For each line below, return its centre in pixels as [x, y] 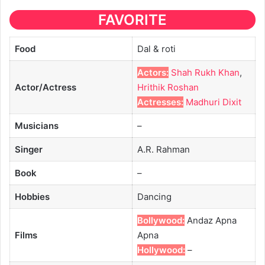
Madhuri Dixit [213, 102]
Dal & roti [156, 49]
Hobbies [32, 196]
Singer [28, 149]
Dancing [154, 196]
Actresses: [160, 102]
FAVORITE [132, 20]
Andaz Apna [210, 220]
